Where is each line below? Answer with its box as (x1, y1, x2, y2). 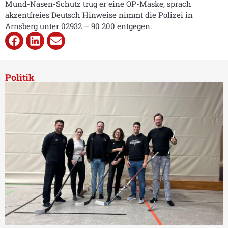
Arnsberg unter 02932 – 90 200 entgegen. (5, 21, 152, 31)
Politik (5, 71, 35, 83)
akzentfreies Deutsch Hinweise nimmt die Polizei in (5, 10, 193, 20)
